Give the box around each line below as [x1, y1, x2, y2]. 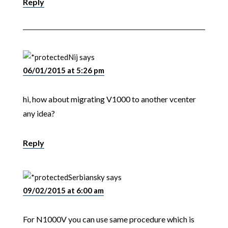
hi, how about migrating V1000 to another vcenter [22, 94, 196, 104]
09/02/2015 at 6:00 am [22, 186, 104, 195]
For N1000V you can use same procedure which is [22, 214, 194, 224]
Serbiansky [68, 173, 105, 182]
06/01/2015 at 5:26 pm [22, 66, 104, 75]
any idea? [22, 108, 55, 119]
